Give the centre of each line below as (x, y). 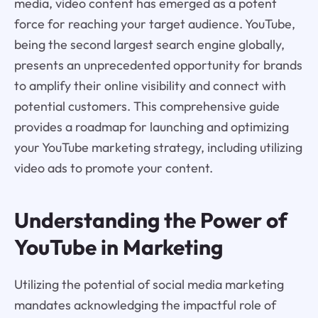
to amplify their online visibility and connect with (150, 85)
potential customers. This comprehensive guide (147, 106)
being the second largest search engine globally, (149, 44)
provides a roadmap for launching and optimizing (151, 126)
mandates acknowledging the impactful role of (145, 305)
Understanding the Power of (150, 220)
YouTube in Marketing (118, 247)
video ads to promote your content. (113, 168)
